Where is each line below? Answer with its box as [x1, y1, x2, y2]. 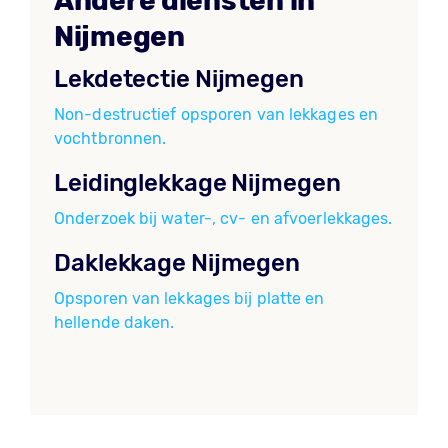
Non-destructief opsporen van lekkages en [54, 105, 379, 124]
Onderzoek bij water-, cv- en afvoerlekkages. [54, 209, 393, 228]
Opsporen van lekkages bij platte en [54, 289, 325, 308]
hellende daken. [54, 313, 175, 332]
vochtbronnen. [54, 129, 167, 148]
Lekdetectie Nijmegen [54, 65, 304, 93]
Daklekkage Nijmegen [54, 249, 301, 277]
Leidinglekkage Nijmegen [54, 169, 341, 197]
